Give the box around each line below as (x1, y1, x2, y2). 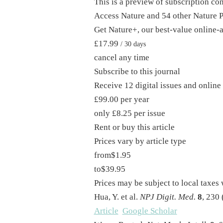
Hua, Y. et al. (94, 192, 140, 202)
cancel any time (94, 53, 149, 63)
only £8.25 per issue (94, 109, 165, 118)
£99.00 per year (94, 95, 149, 105)
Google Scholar (122, 206, 177, 216)
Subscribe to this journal (94, 67, 180, 77)
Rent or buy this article (94, 122, 175, 132)
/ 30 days (118, 40, 146, 48)
